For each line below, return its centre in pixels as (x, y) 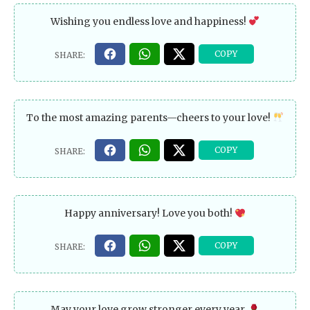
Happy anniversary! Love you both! (150, 213)
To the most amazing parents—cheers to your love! (150, 117)
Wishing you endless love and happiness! (150, 21)
